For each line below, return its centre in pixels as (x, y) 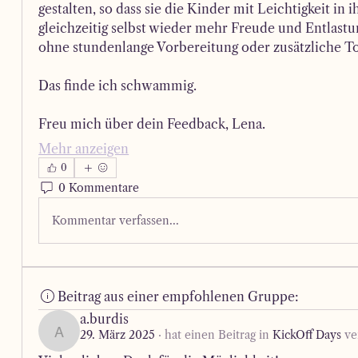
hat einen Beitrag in (217, 335)
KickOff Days (307, 335)
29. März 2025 (118, 335)
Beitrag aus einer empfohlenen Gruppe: (179, 296)
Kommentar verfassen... (116, 220)
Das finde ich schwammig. (118, 86)
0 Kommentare (99, 187)
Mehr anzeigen (84, 149)
